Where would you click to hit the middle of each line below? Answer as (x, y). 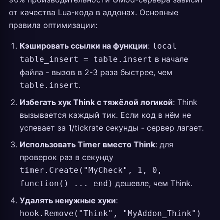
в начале (170, 59)
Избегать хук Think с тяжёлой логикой (96, 102)
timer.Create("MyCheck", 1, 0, (91, 170)
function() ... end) (66, 183)
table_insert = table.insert (86, 59)
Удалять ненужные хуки (68, 200)
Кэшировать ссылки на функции (84, 46)
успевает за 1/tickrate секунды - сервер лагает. (112, 128)
